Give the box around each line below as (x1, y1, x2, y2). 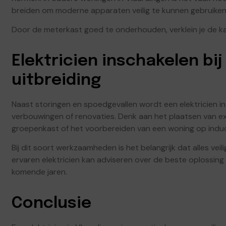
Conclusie (12, 195, 91, 212)
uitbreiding (12, 72, 101, 89)
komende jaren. (12, 166, 67, 178)
